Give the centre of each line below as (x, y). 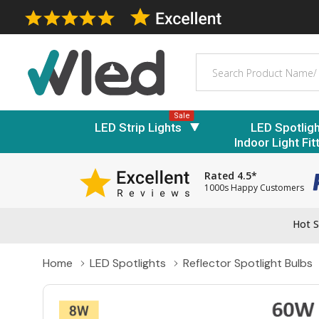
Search (214, 61)
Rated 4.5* (231, 176)
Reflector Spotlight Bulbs (248, 263)
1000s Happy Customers (254, 188)
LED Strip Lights (138, 127)
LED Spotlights (128, 263)
